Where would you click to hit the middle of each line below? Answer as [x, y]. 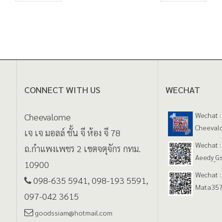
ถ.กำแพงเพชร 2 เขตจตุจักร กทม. [83, 149]
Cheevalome [48, 117]
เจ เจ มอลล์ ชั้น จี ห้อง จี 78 [72, 133]
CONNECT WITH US [62, 90]
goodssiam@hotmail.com [74, 213]
